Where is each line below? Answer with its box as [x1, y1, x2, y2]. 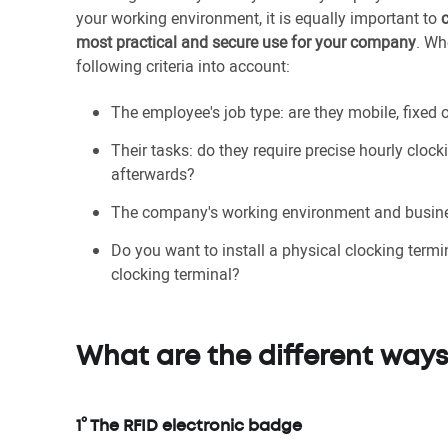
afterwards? [111, 163, 195, 185]
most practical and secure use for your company [76, 31, 416, 53]
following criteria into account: [76, 55, 290, 77]
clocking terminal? [111, 263, 240, 285]
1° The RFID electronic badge [76, 419, 302, 434]
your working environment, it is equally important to [76, 7, 441, 29]
